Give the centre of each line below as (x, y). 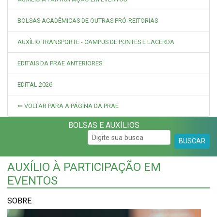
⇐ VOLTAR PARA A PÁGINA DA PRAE (68, 106)
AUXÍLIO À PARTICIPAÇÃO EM (84, 167)
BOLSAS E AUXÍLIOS (104, 125)
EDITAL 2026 (35, 85)
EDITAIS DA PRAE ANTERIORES (60, 63)
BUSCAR (192, 141)
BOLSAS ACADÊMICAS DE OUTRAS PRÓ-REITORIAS (88, 21)
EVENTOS (32, 181)
